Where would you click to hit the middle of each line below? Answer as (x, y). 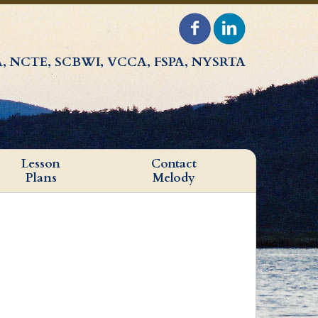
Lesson (41, 164)
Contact (174, 164)
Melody (174, 178)
